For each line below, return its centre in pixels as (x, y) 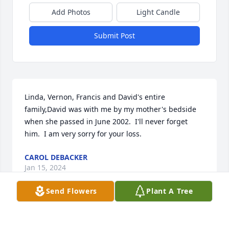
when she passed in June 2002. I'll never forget (106, 122)
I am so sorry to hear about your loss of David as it (111, 219)
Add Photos (71, 12)
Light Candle (158, 12)
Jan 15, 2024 (45, 168)
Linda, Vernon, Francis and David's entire (95, 97)
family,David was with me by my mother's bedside (110, 109)
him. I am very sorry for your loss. (83, 134)
